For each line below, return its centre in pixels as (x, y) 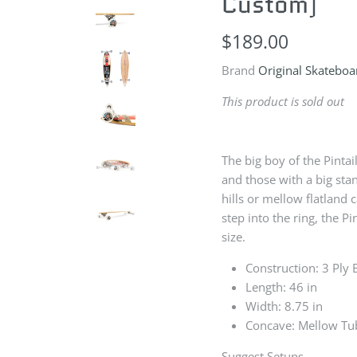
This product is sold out (283, 101)
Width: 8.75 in (284, 306)
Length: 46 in (283, 287)
